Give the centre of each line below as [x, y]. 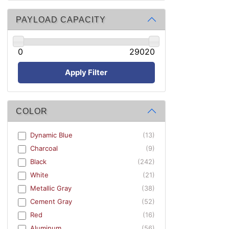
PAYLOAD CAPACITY [61, 19]
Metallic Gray [51, 188]
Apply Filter [86, 72]
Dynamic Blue [51, 135]
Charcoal [44, 148]
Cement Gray [51, 202]
